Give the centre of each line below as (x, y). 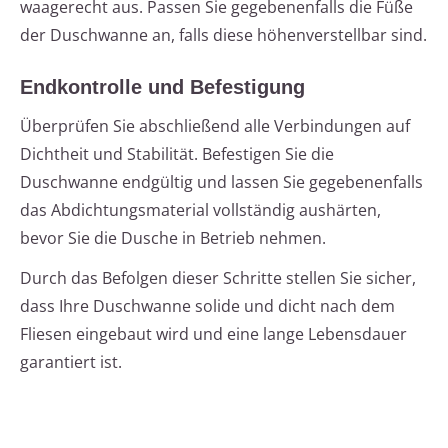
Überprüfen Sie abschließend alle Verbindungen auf (215, 126)
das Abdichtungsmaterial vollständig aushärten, (200, 210)
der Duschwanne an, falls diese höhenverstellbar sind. (223, 35)
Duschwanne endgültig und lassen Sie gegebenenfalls (221, 182)
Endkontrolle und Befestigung (162, 87)
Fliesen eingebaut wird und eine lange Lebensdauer (213, 334)
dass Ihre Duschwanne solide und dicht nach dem (207, 306)
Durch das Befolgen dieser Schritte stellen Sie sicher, (218, 278)
